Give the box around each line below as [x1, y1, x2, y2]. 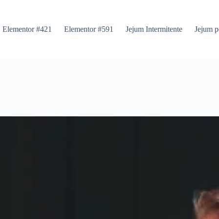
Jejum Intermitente [125, 25, 182, 33]
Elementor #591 [64, 25, 113, 33]
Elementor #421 [2, 25, 52, 33]
